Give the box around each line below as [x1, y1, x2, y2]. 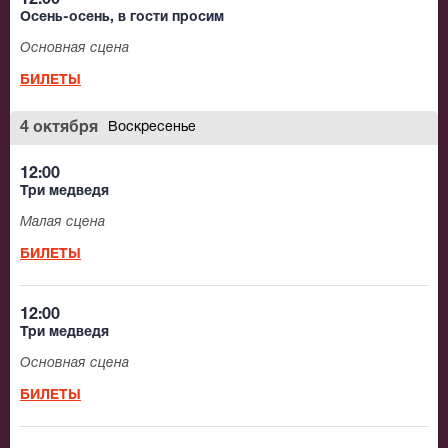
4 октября [20, 121, 98, 136]
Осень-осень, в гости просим [20, 11, 224, 25]
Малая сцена [20, 216, 105, 230]
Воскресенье [108, 121, 196, 135]
